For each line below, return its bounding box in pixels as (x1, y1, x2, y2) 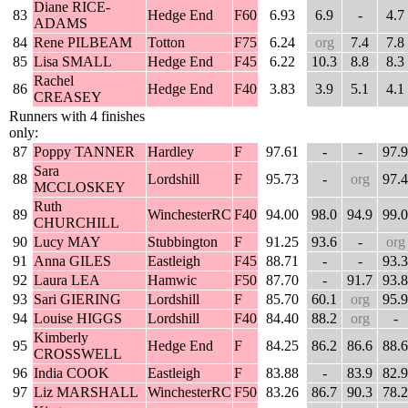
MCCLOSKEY (34, 179, 126, 196)
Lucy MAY (34, 234, 101, 250)
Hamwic (148, 272, 197, 289)
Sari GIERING (34, 291, 121, 308)
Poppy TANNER (34, 144, 135, 160)
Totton (148, 35, 185, 51)
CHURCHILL (34, 215, 119, 231)
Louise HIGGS (34, 311, 122, 327)
